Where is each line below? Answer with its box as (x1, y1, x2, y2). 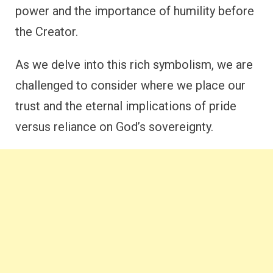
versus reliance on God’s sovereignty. (15, 119, 213, 134)
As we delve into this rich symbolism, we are (15, 57, 253, 72)
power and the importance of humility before (15, 3, 254, 18)
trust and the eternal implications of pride (15, 98, 236, 113)
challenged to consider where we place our (15, 77, 246, 93)
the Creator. (15, 24, 78, 39)
